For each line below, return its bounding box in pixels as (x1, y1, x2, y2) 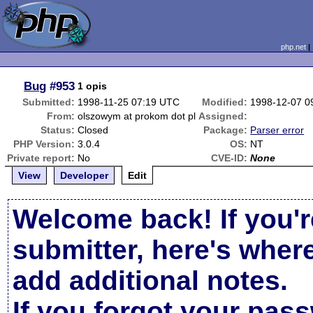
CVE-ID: (211, 152, 248, 163)
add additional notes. (13, 265, 289, 296)
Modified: (202, 96, 248, 108)
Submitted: (22, 96, 75, 108)
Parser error (250, 124, 305, 136)
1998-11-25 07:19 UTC (78, 96, 180, 108)
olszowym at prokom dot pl (78, 110, 196, 122)
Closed (78, 124, 109, 136)
